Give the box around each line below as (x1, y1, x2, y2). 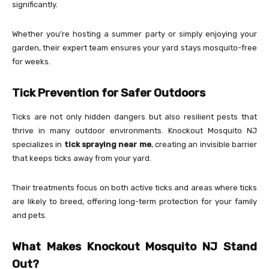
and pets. (12, 210, 47, 220)
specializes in (12, 139, 64, 149)
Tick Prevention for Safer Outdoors (12, 85, 205, 100)
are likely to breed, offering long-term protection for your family (12, 196, 257, 206)
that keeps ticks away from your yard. (12, 153, 151, 163)
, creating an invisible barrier (151, 139, 258, 149)
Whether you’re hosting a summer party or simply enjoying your (12, 29, 257, 38)
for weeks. (12, 56, 50, 66)
